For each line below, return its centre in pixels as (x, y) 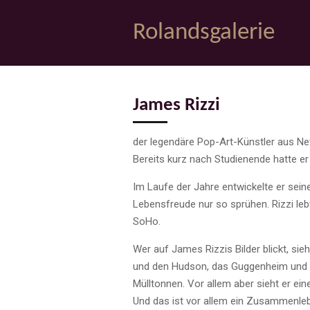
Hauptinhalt (34, 32)
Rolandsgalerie (204, 33)
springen (28, 49)
